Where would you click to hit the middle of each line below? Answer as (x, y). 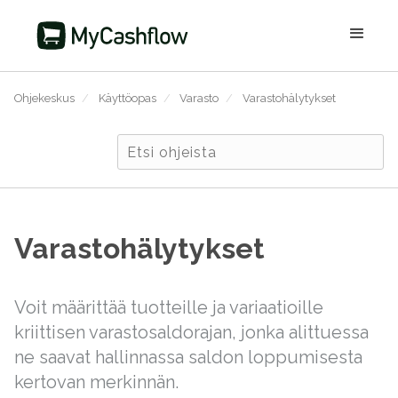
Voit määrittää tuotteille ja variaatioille (169, 307)
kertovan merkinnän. (96, 382)
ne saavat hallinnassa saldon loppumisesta (188, 357)
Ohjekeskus (44, 98)
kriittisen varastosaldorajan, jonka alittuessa (191, 332)
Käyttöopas (127, 98)
